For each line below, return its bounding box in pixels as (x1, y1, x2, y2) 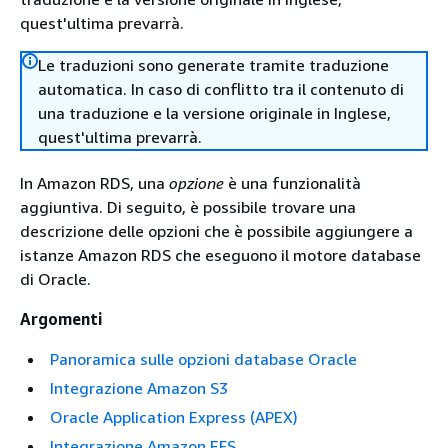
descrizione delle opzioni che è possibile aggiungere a (20, 221, 413, 241)
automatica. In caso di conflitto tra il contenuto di (38, 79, 404, 99)
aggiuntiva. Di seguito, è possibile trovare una (20, 197, 356, 217)
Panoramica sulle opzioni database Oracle (50, 349, 357, 369)
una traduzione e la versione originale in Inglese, (38, 103, 391, 123)
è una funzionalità (224, 173, 361, 193)
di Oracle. (20, 269, 91, 289)
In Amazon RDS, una (20, 173, 169, 193)
